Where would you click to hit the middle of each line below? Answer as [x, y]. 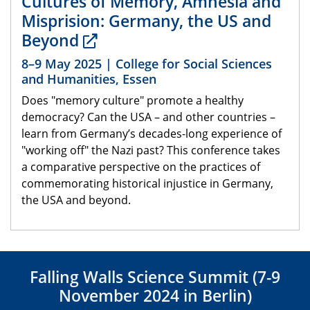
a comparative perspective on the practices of [141, 166]
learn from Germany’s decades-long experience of [152, 133]
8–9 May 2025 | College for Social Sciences [147, 63]
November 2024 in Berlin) [155, 296]
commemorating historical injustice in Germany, [147, 183]
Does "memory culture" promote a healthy [133, 100]
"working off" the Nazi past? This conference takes [151, 150]
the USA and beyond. [76, 200]
